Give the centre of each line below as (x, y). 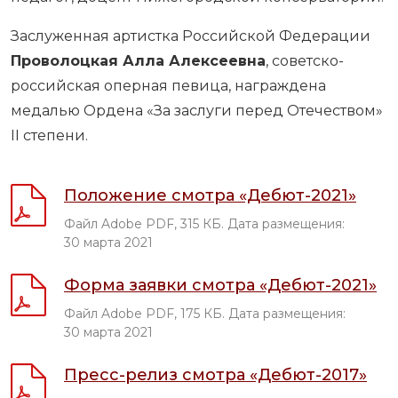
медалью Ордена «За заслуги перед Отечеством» (197, 110)
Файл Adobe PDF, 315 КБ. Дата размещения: (204, 223)
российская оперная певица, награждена (168, 85)
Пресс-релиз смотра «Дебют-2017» (215, 374)
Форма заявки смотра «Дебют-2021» (220, 285)
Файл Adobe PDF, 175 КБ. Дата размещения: (205, 313)
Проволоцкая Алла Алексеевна (138, 60)
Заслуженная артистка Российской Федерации (191, 36)
